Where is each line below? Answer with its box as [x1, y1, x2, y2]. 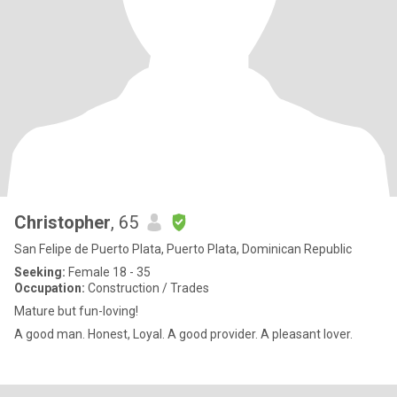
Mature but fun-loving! [14, 304, 138, 318]
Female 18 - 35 [66, 265, 151, 279]
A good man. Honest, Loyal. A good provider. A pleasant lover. [14, 327, 353, 341]
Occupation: [14, 281, 85, 295]
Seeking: [14, 265, 66, 279]
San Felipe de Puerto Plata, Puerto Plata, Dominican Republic [14, 242, 352, 256]
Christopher [14, 212, 111, 233]
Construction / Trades [85, 281, 209, 295]
